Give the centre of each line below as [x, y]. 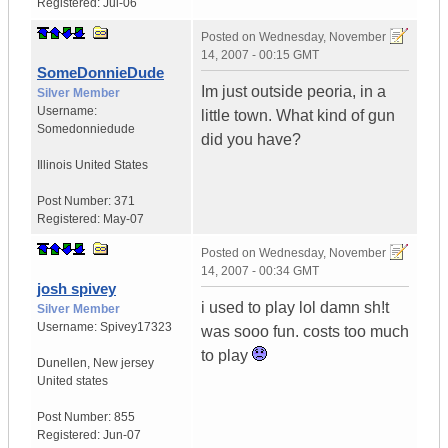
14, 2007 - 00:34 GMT [260, 271]
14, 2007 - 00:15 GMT [260, 55]
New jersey [123, 363]
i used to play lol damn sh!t [295, 308]
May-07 [123, 219]
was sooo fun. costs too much [305, 332]
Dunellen [62, 363]
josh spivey [76, 289]
